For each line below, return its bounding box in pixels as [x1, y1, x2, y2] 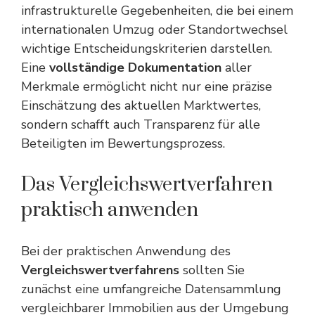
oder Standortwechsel [155, 20, 288, 38]
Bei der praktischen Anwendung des [21, 242, 231, 259]
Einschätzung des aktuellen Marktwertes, [21, 96, 261, 114]
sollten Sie [179, 261, 245, 278]
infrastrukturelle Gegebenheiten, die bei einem [21, 1, 293, 19]
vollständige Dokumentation [49, 58, 221, 76]
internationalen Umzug [21, 20, 155, 38]
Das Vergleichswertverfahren [21, 172, 273, 197]
